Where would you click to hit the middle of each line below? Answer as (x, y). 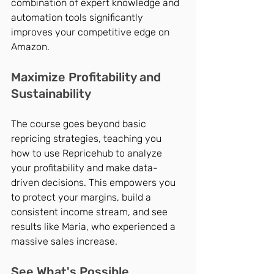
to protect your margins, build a (82, 198)
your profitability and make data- (84, 168)
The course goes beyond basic (80, 124)
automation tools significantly (78, 18)
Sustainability (51, 94)
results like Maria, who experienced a (94, 227)
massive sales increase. (64, 242)
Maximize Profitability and (87, 77)
